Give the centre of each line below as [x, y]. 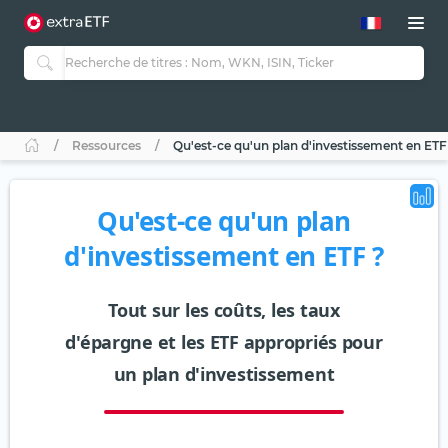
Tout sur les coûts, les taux [224, 310]
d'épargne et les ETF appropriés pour [224, 342]
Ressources [106, 146]
